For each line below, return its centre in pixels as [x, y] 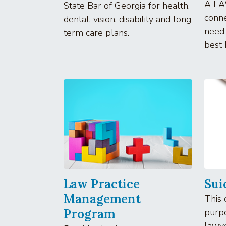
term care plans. [96, 33]
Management [102, 199]
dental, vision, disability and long [127, 19]
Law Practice [102, 184]
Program [89, 214]
